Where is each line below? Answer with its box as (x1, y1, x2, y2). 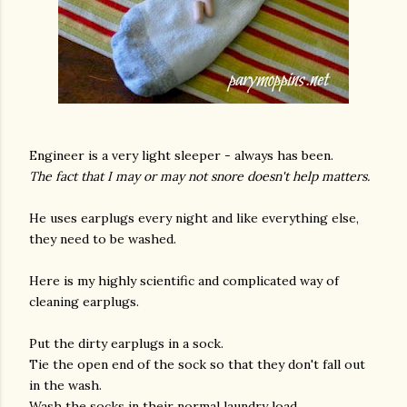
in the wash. (29, 377, 102, 393)
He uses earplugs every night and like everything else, (29, 210, 359, 226)
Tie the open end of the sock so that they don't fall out (29, 356, 365, 372)
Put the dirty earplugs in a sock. (29, 335, 223, 352)
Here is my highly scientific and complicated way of (29, 273, 339, 289)
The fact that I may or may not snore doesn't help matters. (29, 168, 370, 184)
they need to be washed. (29, 231, 176, 247)
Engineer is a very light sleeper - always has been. (29, 147, 333, 164)
